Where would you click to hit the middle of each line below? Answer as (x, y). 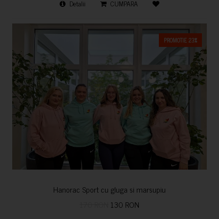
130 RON (124, 204)
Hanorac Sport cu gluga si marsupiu (109, 189)
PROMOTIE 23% (180, 40)
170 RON (94, 204)
